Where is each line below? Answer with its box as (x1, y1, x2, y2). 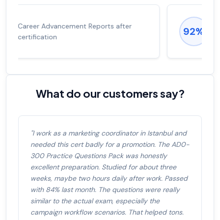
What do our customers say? (35, 86, 185, 101)
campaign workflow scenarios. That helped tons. (30, 208, 184, 217)
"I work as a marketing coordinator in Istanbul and (30, 129, 187, 138)
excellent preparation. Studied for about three (30, 163, 176, 172)
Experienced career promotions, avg (60, 22, 177, 31)
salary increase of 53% (60, 32, 133, 42)
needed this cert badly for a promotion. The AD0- (30, 140, 190, 149)
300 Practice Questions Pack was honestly (30, 151, 167, 161)
